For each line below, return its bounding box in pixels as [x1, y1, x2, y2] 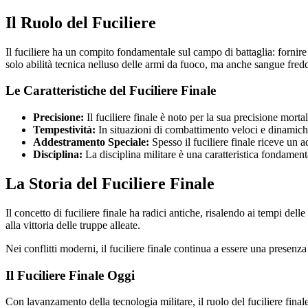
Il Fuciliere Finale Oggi [5, 267, 135, 283]
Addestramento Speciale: [33, 136, 149, 148]
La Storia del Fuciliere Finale [5, 175, 214, 193]
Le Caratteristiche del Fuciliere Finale [5, 83, 216, 98]
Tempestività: [33, 124, 96, 136]
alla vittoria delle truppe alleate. [5, 219, 140, 231]
